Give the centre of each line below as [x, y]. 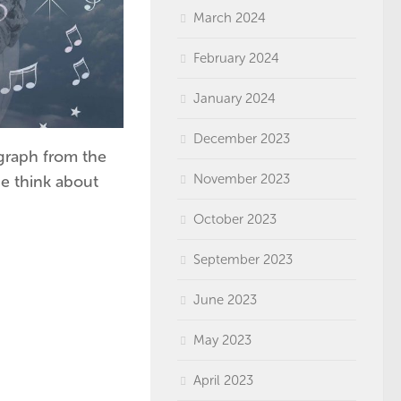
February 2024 [236, 58]
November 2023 [242, 179]
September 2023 [243, 260]
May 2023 [222, 340]
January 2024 [235, 98]
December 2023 [242, 139]
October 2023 [235, 219]
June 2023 [225, 300]
